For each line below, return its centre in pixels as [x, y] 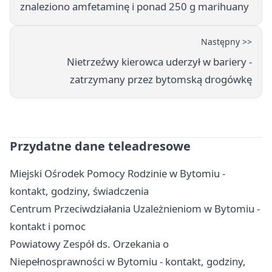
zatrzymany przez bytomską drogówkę [161, 80]
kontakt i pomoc [48, 226]
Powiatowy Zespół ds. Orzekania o [89, 244]
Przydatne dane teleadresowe [100, 146]
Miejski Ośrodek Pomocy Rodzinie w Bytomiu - [117, 174]
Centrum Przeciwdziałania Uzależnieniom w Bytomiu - [135, 209]
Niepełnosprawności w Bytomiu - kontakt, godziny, [128, 262]
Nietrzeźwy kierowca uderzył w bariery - [159, 62]
